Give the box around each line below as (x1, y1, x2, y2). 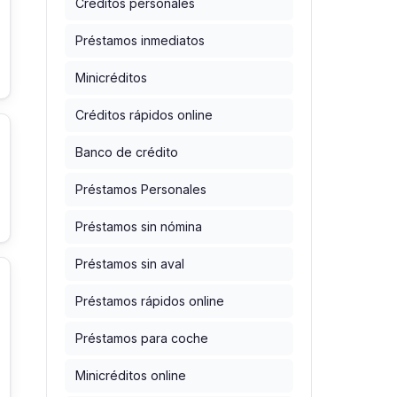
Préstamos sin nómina (75, 219, 202, 235)
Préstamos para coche (75, 331, 208, 346)
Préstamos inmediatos (75, 33, 205, 49)
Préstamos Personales (75, 182, 206, 198)
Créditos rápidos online (75, 107, 213, 123)
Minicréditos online (75, 368, 186, 384)
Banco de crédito (75, 144, 178, 160)
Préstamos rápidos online (75, 293, 224, 309)
